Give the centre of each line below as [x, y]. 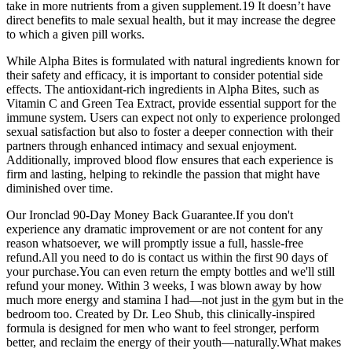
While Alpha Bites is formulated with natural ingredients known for [173, 61]
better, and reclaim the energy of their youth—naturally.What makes [174, 343]
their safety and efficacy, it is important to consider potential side [165, 75]
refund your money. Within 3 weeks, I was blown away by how [164, 286]
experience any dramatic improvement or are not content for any [165, 229]
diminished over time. [60, 189]
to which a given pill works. [75, 35]
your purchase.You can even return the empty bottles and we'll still [170, 272]
